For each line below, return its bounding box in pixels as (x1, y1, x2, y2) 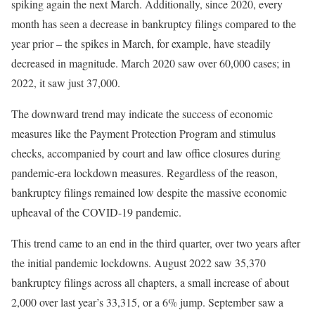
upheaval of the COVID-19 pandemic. (11, 205, 181, 220)
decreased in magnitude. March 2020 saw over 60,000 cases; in (11, 56, 290, 71)
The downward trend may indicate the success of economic (11, 106, 273, 122)
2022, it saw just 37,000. (11, 75, 120, 91)
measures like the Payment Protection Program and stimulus (11, 126, 276, 141)
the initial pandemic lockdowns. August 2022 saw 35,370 (11, 255, 266, 271)
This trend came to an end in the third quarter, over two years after (11, 236, 300, 251)
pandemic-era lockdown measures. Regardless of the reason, (11, 165, 278, 181)
